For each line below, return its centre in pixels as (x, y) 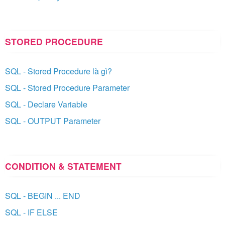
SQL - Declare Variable (46, 104)
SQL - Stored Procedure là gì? (59, 71)
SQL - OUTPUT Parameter (53, 121)
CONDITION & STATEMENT (63, 166)
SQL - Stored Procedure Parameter (67, 87)
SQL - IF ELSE (31, 212)
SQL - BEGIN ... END (43, 195)
